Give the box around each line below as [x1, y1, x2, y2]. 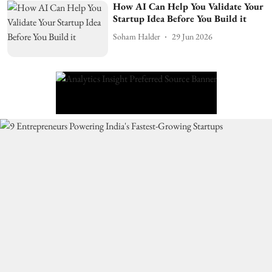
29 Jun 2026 [172, 31, 213, 42]
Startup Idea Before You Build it [113, 12, 247, 25]
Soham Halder [113, 31, 161, 42]
